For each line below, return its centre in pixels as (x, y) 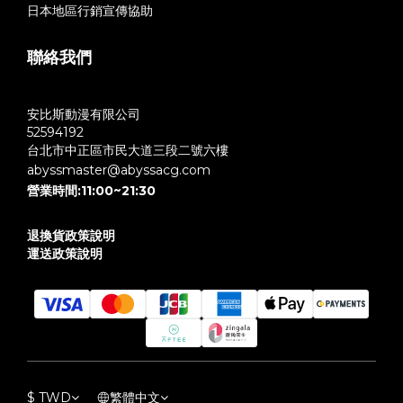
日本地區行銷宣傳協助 (90, 11)
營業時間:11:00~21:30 (91, 191)
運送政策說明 (65, 254)
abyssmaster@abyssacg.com (119, 170)
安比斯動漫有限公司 (84, 114)
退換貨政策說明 (71, 236)
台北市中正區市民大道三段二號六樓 (128, 150)
